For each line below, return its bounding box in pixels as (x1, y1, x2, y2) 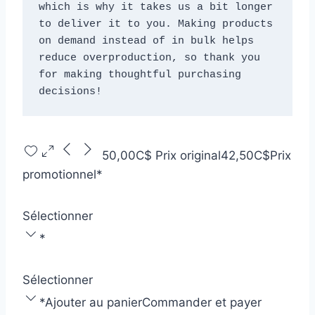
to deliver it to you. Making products (38, 18, 273, 30)
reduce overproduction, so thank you (38, 51, 260, 64)
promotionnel (22, 167, 96, 181)
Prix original (155, 148, 221, 162)
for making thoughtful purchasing (38, 68, 241, 81)
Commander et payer (142, 295, 262, 309)
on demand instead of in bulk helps (38, 34, 254, 47)
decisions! (38, 85, 102, 98)
